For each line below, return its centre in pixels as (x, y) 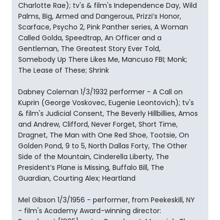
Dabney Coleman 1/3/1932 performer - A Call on (100, 92)
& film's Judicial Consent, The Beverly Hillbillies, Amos (108, 113)
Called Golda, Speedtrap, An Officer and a (90, 38)
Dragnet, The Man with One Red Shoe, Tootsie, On (104, 135)
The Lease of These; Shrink (64, 70)
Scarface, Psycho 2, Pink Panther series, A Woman (103, 27)
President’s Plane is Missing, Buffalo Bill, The (91, 167)
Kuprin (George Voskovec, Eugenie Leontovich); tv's (106, 103)
